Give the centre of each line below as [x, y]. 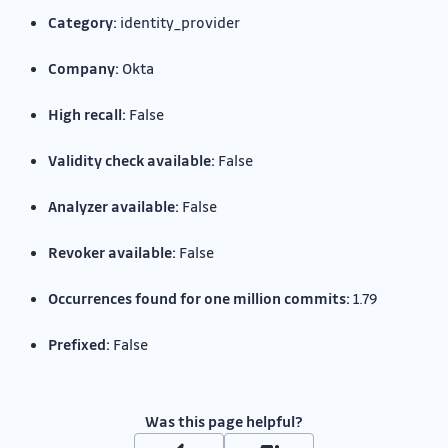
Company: [83, 68]
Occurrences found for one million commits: [199, 298]
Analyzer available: [113, 206]
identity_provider [178, 22]
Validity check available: [131, 160]
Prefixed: [79, 344]
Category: [82, 22]
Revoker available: [112, 252]
